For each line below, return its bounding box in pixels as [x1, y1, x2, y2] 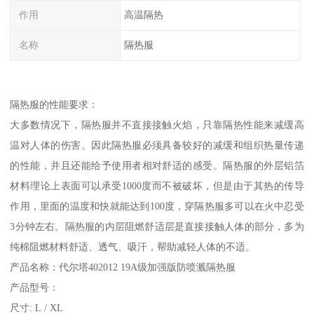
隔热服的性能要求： [10, 98, 99, 110]
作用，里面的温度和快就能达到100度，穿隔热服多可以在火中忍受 [10, 200, 304, 212]
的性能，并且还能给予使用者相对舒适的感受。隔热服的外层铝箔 [10, 159, 304, 171]
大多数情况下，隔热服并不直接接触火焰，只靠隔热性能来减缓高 [10, 118, 304, 130]
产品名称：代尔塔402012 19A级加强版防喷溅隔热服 [10, 261, 236, 273]
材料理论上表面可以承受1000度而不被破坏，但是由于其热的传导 [10, 179, 304, 191]
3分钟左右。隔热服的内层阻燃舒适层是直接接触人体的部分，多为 [10, 220, 304, 232]
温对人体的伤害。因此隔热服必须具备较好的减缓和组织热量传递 [10, 139, 304, 151]
